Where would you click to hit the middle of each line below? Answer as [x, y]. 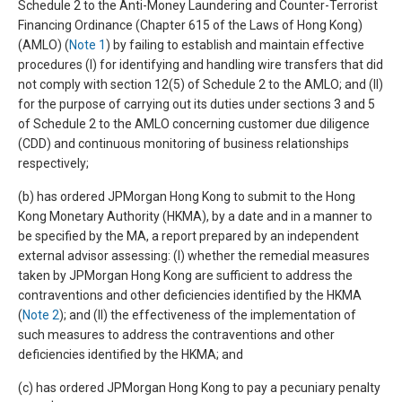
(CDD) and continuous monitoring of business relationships [184, 144]
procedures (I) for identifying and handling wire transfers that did [201, 65]
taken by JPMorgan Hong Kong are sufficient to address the [185, 275]
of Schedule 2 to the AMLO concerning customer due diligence [194, 124]
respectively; [53, 163]
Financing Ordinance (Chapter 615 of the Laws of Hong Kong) [190, 25]
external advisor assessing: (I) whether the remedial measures [194, 256]
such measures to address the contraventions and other [176, 335]
